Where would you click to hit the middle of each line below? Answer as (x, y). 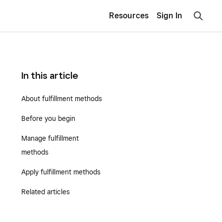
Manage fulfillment (50, 138)
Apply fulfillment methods (61, 172)
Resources (129, 16)
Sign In (169, 16)
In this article (50, 75)
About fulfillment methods (61, 99)
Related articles (45, 192)
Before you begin (48, 118)
